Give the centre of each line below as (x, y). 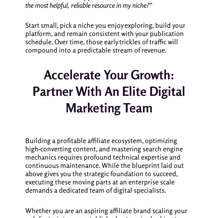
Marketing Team (109, 108)
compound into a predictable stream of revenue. (96, 50)
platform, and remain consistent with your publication (104, 34)
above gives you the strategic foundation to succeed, (101, 174)
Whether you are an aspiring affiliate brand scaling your (106, 210)
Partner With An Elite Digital (109, 91)
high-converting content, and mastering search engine (104, 149)
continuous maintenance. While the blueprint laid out (104, 165)
